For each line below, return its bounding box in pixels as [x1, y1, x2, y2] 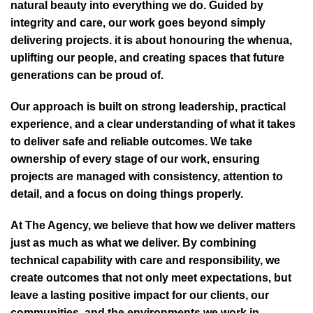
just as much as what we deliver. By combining [10, 237, 256, 249]
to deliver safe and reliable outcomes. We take [10, 136, 252, 148]
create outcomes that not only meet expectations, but [10, 272, 291, 284]
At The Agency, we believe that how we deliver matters [10, 219, 296, 232]
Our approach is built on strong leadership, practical [10, 101, 286, 113]
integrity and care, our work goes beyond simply [10, 17, 265, 29]
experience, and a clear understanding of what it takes [10, 118, 296, 131]
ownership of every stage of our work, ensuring [10, 153, 260, 166]
